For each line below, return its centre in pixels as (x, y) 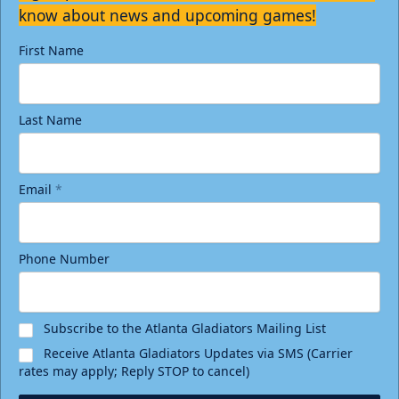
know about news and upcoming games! (167, 16)
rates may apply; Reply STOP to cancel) (134, 371)
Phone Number (64, 259)
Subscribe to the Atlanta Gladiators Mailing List (185, 329)
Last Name (50, 120)
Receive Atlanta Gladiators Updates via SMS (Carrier (198, 354)
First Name (51, 51)
